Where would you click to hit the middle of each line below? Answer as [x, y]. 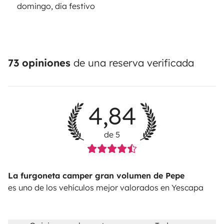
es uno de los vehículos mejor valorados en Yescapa [106, 188]
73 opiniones [39, 63]
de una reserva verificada [132, 63]
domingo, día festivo [56, 6]
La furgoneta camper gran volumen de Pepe [96, 176]
